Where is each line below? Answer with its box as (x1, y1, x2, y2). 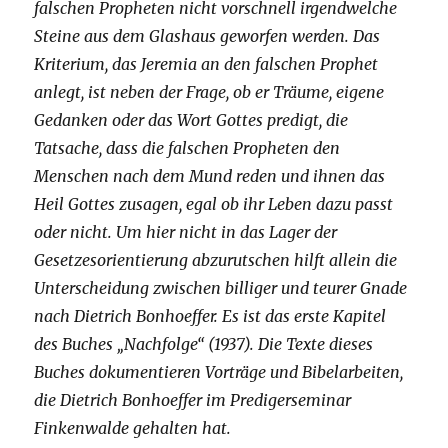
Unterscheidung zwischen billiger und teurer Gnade (34, 278, 408, 299)
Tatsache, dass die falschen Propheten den (34, 138, 341, 159)
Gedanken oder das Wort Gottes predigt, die (34, 110, 349, 131)
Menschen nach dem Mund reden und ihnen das (34, 166, 386, 187)
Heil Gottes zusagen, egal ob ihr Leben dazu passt (34, 194, 394, 215)
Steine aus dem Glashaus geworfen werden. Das (34, 26, 381, 47)
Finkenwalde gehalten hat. (34, 418, 236, 439)
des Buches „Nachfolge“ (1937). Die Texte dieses (34, 334, 374, 355)
